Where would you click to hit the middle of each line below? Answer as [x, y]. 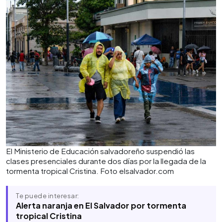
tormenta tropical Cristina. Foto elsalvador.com [90, 171]
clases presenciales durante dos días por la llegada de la [106, 161]
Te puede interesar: [48, 196]
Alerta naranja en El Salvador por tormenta [101, 205]
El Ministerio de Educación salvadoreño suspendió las [100, 151]
